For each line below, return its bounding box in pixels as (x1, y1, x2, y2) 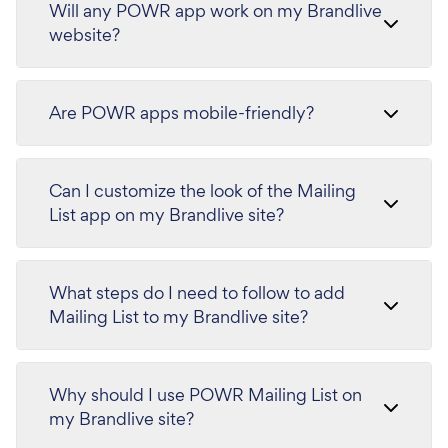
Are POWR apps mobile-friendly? (49, 101, 314, 124)
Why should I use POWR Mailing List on (49, 383, 362, 406)
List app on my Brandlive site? (49, 203, 284, 226)
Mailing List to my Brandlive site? (49, 305, 308, 328)
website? (49, 23, 120, 46)
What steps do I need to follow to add (49, 281, 345, 304)
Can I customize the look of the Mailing (49, 179, 356, 202)
